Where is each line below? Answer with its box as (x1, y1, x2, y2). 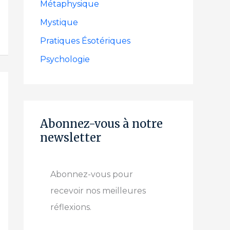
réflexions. (50, 202, 91, 212)
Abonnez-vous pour (50, 169, 133, 179)
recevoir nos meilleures (50, 186, 146, 196)
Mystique (40, 17, 78, 27)
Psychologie (40, 54, 90, 64)
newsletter (40, 130, 101, 145)
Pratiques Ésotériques (40, 36, 130, 46)
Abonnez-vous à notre (40, 117, 163, 131)
